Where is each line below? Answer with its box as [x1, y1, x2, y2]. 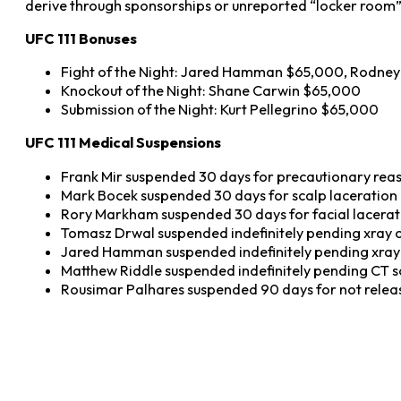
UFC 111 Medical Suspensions [25, 133, 221, 152]
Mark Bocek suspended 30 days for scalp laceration [61, 185, 397, 204]
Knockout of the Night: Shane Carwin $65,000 [61, 81, 361, 100]
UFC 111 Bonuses [25, 29, 137, 47]
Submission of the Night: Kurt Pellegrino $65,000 [61, 100, 379, 119]
